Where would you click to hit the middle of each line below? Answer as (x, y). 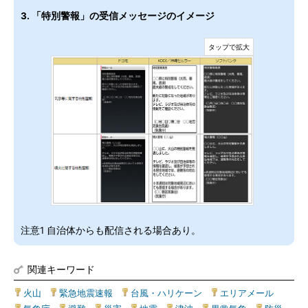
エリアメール (247, 293)
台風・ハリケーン (166, 293)
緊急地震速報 (86, 293)
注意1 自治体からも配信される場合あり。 (111, 230)
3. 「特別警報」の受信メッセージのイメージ (118, 16)
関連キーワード (61, 269)
